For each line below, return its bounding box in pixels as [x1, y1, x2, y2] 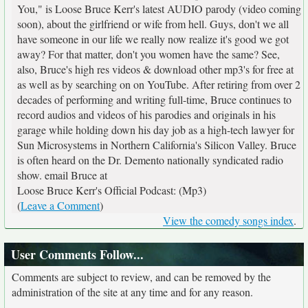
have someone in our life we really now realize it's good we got [17, 32, 289, 46]
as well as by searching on [17, 77, 133, 91]
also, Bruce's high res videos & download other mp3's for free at [17, 62, 294, 76]
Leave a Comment [21, 198, 100, 212]
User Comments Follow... [11, 245, 144, 263]
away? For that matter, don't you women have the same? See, [17, 47, 280, 61]
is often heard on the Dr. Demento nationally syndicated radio [17, 153, 283, 167]
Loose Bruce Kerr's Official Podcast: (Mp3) [17, 183, 206, 197]
